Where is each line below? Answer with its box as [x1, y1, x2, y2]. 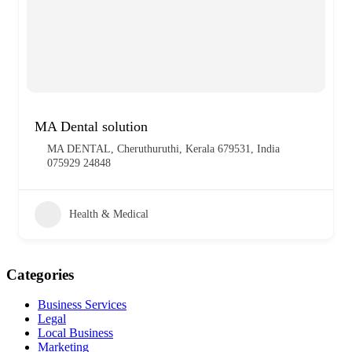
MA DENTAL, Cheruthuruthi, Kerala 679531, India [47, 142, 280, 155]
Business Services [38, 298, 126, 312]
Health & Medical [69, 207, 148, 220]
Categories [6, 266, 74, 283]
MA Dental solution [35, 118, 148, 134]
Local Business [38, 326, 113, 340]
